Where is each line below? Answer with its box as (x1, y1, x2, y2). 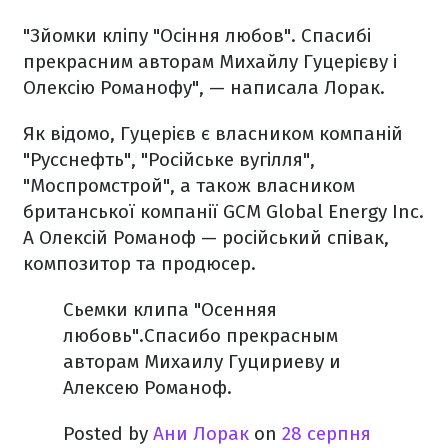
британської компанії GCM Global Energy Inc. (23, 200, 424, 223)
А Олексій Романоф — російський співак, (23, 226, 389, 249)
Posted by (63, 422, 153, 445)
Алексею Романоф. (63, 376, 232, 399)
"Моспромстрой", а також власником (23, 174, 355, 197)
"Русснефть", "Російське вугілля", (23, 148, 315, 171)
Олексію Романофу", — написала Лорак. (23, 76, 385, 99)
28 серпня (282, 422, 371, 445)
